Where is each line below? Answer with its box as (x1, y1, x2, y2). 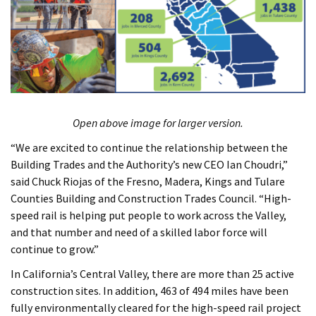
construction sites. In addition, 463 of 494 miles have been (11, 284, 288, 298)
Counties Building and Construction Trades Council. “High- (11, 191, 291, 206)
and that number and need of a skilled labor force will (11, 225, 267, 240)
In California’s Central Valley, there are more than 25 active (11, 267, 294, 281)
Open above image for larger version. (73, 116, 243, 130)
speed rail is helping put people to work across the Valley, (11, 208, 286, 223)
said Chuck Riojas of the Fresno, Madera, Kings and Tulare (11, 174, 285, 189)
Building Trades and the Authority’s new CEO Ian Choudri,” (11, 157, 288, 172)
